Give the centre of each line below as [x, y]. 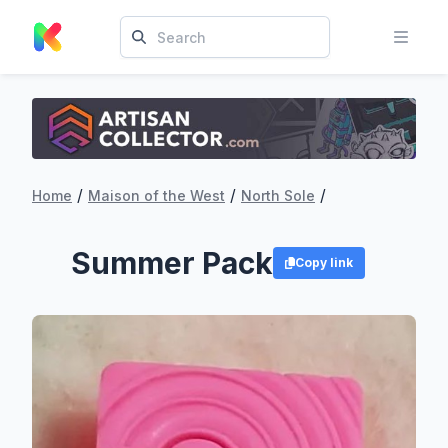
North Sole [278, 195]
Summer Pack [171, 262]
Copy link [324, 262]
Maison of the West [156, 195]
